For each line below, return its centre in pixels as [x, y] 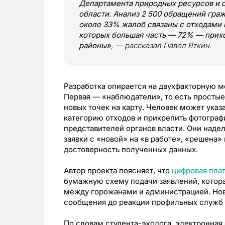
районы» [95, 45]
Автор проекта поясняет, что [118, 171]
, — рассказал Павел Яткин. [161, 45]
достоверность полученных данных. [131, 149]
